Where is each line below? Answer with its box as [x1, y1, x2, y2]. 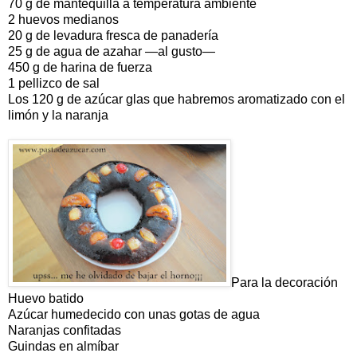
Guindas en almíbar [8, 339, 119, 353]
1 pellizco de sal [8, 76, 100, 90]
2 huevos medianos [8, 12, 119, 26]
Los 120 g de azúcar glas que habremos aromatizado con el [8, 92, 345, 106]
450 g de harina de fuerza [8, 60, 152, 74]
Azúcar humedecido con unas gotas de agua [8, 307, 260, 321]
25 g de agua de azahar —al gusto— [8, 44, 215, 58]
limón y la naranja [8, 108, 108, 122]
